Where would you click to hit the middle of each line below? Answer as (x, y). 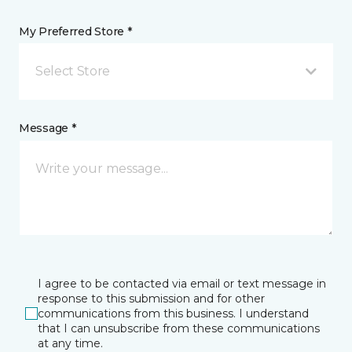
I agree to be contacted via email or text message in (182, 283)
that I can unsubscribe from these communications (179, 328)
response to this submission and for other (151, 298)
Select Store (73, 71)
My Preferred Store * (75, 31)
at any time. (70, 343)
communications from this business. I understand (173, 313)
